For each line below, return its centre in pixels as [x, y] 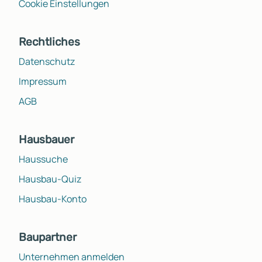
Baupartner [48, 237]
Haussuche [43, 159]
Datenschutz [47, 61]
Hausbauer [46, 139]
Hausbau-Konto [53, 199]
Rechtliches [49, 42]
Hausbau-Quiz [50, 179]
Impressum [43, 81]
